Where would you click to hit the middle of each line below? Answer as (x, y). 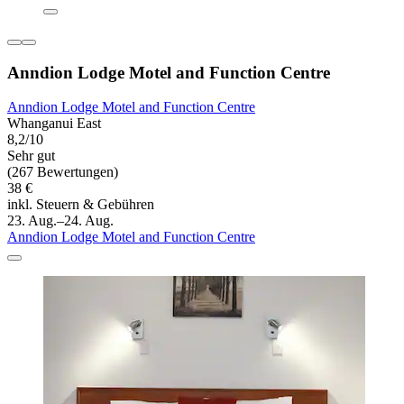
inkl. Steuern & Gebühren (81, 205)
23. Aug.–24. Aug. (60, 221)
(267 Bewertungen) (63, 172)
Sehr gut (31, 156)
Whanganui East (54, 124)
